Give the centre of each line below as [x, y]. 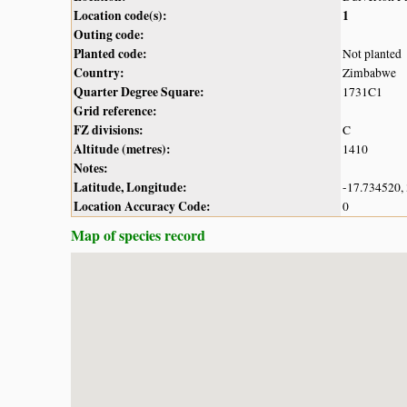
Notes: [91, 168]
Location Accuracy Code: [142, 206]
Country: [99, 72]
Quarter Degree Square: [139, 91]
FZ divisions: [109, 129]
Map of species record [138, 234]
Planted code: [110, 53]
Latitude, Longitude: [130, 187]
